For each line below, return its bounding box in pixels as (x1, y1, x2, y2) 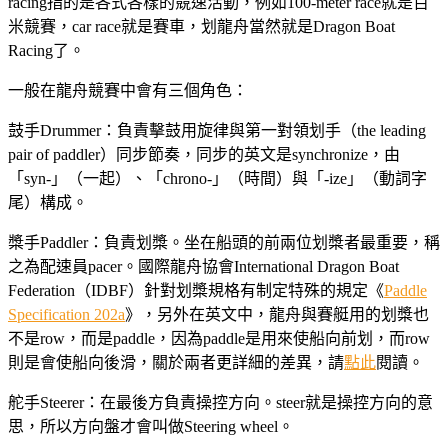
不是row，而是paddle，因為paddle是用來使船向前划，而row (8, 330, 430, 348)
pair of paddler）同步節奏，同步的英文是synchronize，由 (8, 146, 400, 164)
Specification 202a (8, 306, 125, 324)
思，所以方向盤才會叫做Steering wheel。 (8, 418, 294, 436)
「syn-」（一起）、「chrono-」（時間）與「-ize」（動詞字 (8, 170, 427, 188)
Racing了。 (8, 42, 85, 60)
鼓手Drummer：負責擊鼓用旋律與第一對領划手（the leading (8, 122, 426, 140)
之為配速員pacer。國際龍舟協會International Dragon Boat (8, 258, 399, 276)
